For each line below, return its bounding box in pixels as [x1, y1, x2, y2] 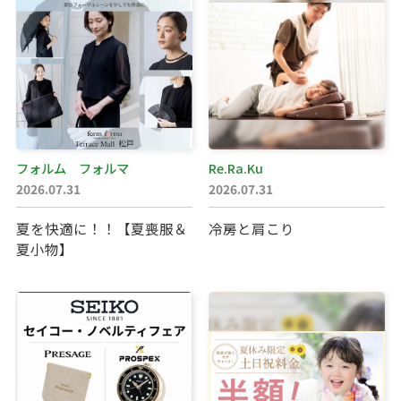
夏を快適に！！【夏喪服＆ [15, 218, 188, 238]
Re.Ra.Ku [208, 158, 263, 177]
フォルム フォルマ [15, 158, 129, 177]
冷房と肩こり [208, 218, 294, 238]
